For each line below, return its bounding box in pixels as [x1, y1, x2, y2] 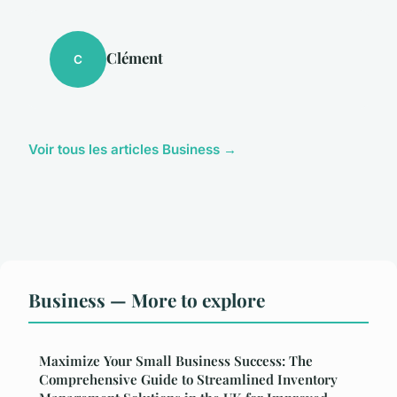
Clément [106, 48, 163, 68]
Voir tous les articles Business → [28, 141, 237, 159]
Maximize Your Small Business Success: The [39, 352, 313, 370]
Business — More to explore [28, 287, 265, 313]
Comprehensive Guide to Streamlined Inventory [39, 370, 338, 389]
